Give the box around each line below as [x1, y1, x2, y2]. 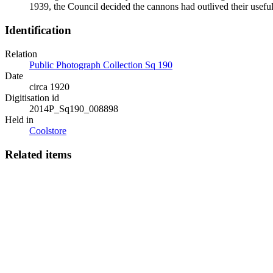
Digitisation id [5, 92, 59, 103]
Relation [5, 48, 37, 59]
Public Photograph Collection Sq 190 [29, 59, 172, 70]
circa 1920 [29, 81, 69, 92]
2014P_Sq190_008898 [29, 103, 118, 114]
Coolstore [29, 125, 66, 136]
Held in [5, 114, 34, 125]
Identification [5, 24, 71, 37]
